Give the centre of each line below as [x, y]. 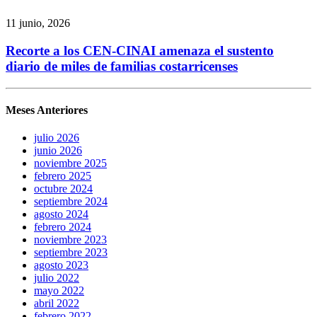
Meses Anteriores [47, 110]
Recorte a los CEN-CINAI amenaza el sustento [140, 50]
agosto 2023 [61, 265]
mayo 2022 [59, 291]
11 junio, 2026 [38, 23]
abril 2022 [57, 304]
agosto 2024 [61, 214]
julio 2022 [57, 278]
